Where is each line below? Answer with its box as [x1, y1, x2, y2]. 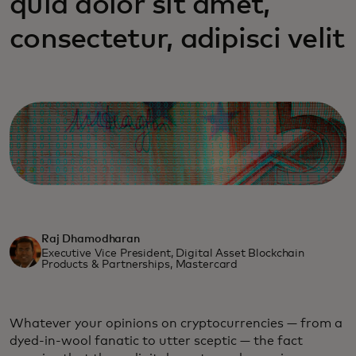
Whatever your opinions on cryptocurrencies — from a [10, 316, 342, 330]
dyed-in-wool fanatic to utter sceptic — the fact [10, 334, 303, 347]
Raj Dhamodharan [41, 233, 140, 245]
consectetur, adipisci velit [10, 25, 345, 54]
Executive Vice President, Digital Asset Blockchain [41, 247, 304, 259]
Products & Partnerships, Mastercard [41, 258, 238, 270]
